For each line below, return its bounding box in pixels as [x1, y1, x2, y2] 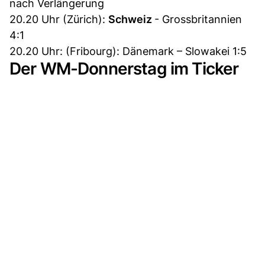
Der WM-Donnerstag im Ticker [9, 58, 239, 79]
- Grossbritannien [154, 12, 242, 25]
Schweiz [108, 12, 154, 25]
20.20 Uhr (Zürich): [9, 12, 108, 25]
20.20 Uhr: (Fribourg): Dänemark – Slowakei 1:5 [9, 44, 247, 57]
